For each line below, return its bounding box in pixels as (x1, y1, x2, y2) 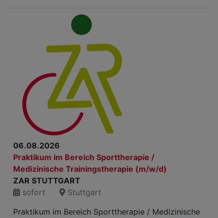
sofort (20, 187, 45, 197)
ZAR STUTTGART (13, 176, 80, 185)
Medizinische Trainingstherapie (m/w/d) (13, 164, 167, 174)
